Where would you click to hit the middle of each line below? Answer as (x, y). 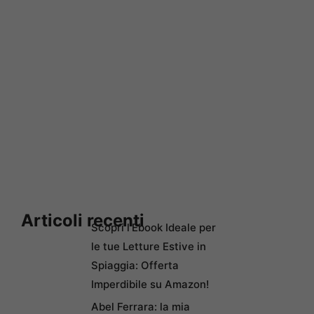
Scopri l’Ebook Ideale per (153, 227)
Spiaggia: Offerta (135, 265)
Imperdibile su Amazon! (150, 284)
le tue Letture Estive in (149, 246)
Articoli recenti (83, 220)
